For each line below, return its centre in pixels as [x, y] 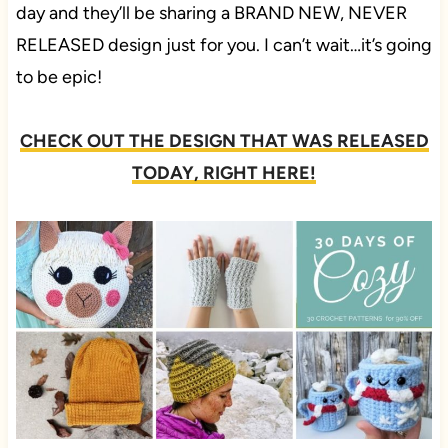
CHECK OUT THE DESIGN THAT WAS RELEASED [224, 141]
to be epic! [58, 77]
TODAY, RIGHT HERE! [224, 173]
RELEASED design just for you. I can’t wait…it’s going [223, 45]
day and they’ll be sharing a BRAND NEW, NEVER [211, 13]
